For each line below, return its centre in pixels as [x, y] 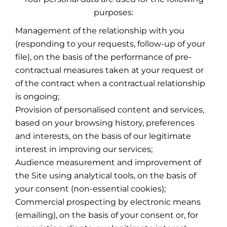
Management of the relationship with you [100, 31]
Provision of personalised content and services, [110, 110]
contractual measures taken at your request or [109, 70]
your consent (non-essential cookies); [90, 189]
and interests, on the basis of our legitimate [103, 136]
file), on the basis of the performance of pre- [103, 57]
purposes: [113, 12]
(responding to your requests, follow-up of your [110, 44]
